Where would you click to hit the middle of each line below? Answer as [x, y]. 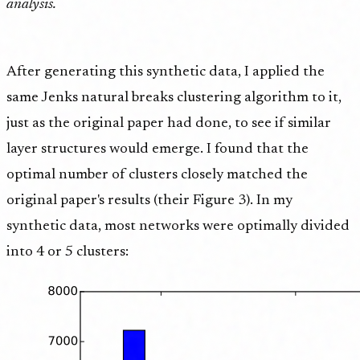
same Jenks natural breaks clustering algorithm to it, [174, 98]
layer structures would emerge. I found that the [157, 149]
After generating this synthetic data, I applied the [166, 72]
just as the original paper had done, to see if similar [169, 123]
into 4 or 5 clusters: [67, 252]
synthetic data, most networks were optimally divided [178, 226]
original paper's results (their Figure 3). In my [149, 200]
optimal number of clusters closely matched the [157, 175]
